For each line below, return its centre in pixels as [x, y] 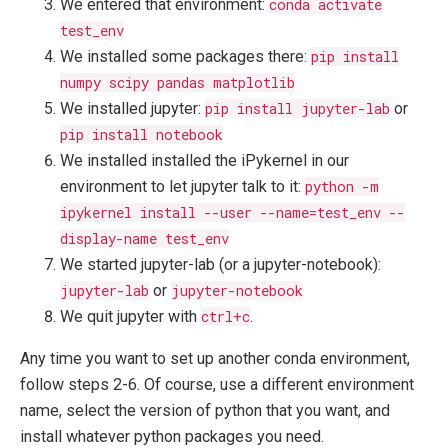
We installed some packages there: [185, 57]
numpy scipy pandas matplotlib [177, 83]
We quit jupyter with [130, 317]
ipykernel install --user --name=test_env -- [232, 213]
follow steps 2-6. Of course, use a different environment [217, 385]
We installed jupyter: [132, 109]
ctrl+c [225, 317]
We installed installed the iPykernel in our [204, 161]
